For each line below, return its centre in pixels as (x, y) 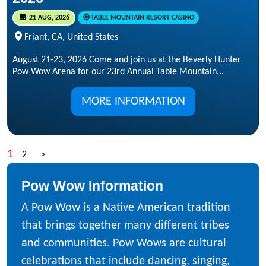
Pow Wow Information (92, 186)
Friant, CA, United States (71, 37)
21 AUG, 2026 (48, 18)
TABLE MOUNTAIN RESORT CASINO (143, 18)
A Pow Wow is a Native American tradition (126, 208)
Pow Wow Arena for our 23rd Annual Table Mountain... (118, 72)
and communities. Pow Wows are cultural (124, 243)
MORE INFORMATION (133, 101)
